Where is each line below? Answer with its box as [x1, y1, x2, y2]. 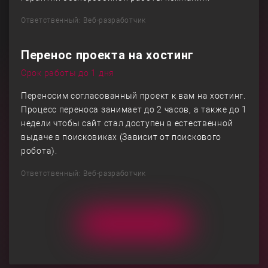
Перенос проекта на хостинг [21, 48, 194, 62]
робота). [21, 146, 57, 156]
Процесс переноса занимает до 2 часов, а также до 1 [21, 105, 248, 114]
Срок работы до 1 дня [21, 68, 114, 78]
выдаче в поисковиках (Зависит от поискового [21, 132, 222, 142]
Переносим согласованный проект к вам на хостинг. [21, 91, 246, 100]
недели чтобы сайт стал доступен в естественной [21, 118, 233, 128]
